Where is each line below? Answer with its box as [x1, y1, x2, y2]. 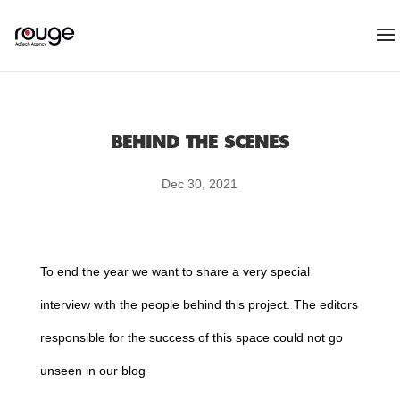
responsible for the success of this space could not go [39, 330, 343, 345]
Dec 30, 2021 [162, 177, 238, 191]
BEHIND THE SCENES [110, 131, 289, 153]
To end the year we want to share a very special [39, 264, 310, 279]
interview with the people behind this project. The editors [39, 297, 358, 312]
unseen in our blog [39, 363, 146, 378]
